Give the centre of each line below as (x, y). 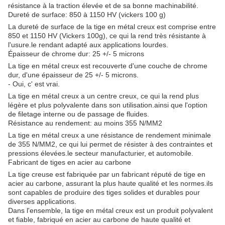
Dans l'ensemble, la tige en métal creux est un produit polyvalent (110, 210)
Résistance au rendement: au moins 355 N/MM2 (85, 123)
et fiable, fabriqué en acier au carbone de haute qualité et (99, 219)
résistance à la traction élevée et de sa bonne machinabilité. (103, 6)
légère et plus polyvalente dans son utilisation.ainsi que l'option (108, 105)
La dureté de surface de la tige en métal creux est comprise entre (112, 27)
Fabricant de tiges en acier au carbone (70, 162)
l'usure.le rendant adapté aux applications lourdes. (88, 45)
